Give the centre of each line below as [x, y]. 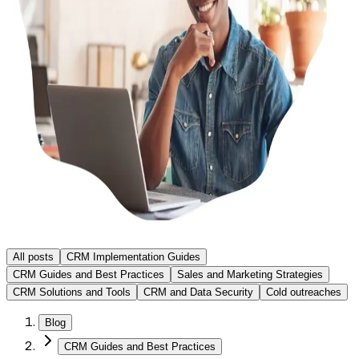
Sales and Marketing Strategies [250, 274]
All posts [33, 256]
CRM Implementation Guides [133, 256]
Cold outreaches [304, 292]
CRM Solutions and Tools [72, 292]
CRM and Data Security [198, 292]
